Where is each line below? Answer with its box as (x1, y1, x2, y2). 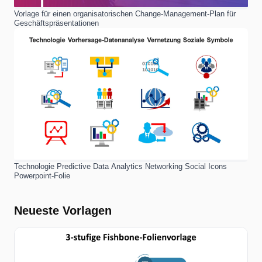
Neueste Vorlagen (14, 204, 112, 217)
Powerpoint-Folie (14, 171, 70, 180)
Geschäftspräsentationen (14, 18, 99, 27)
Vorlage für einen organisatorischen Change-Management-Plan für (14, 9, 236, 18)
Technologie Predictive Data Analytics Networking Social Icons (14, 161, 227, 171)
